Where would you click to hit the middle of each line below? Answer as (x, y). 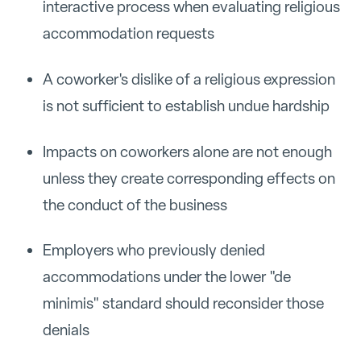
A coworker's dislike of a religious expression (189, 79)
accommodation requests (128, 33)
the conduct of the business (135, 205)
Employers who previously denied (154, 251)
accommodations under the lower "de (166, 277)
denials (66, 330)
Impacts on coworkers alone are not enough (187, 151)
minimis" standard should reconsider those (183, 304)
